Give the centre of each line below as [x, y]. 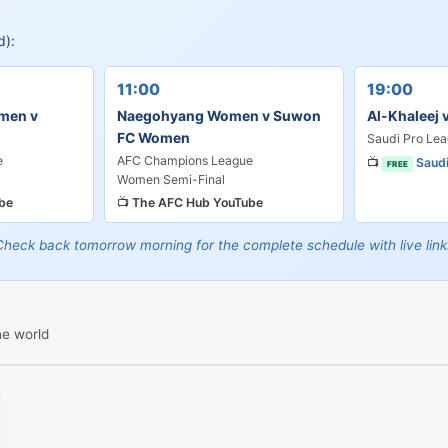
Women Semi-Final [171, 179]
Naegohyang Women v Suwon [219, 115]
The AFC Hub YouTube [197, 202]
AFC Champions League [185, 160]
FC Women [153, 137]
